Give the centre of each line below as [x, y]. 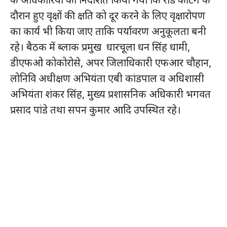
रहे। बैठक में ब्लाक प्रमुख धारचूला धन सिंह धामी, [100, 47]
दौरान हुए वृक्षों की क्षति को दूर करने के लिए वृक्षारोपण [107, 15]
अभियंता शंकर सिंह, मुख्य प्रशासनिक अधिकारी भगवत [110, 94]
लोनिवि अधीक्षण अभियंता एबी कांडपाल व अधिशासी [107, 78]
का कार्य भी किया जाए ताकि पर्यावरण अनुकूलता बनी [108, 31]
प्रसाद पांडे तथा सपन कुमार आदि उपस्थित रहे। [95, 110]
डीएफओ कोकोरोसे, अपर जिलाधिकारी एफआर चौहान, [110, 63]
